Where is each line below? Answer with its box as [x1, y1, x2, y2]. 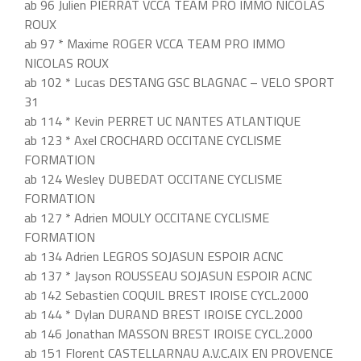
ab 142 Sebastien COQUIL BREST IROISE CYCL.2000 [24, 285, 309, 305]
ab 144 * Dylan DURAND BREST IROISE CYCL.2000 [24, 305, 303, 325]
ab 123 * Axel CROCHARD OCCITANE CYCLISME [24, 131, 281, 151]
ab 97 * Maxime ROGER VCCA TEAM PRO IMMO [24, 34, 285, 54]
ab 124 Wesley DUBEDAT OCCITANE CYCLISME [24, 169, 282, 189]
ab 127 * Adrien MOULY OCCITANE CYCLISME [24, 208, 269, 228]
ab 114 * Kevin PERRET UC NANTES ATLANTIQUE [24, 111, 301, 131]
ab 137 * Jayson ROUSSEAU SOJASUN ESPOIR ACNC [24, 266, 312, 286]
